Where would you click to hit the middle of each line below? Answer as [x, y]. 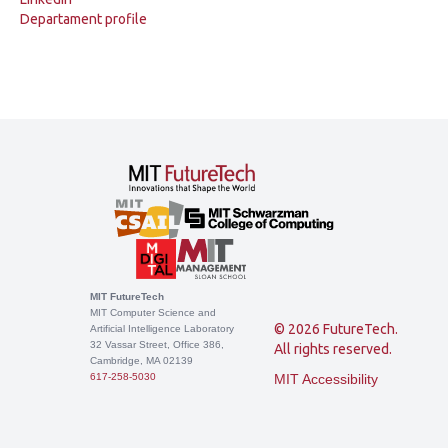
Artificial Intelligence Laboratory [162, 328]
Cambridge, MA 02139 [141, 360]
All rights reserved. [333, 349]
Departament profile [83, 19]
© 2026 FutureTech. [336, 329]
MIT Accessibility [326, 379]
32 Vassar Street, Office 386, [157, 344]
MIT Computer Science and [153, 312]
